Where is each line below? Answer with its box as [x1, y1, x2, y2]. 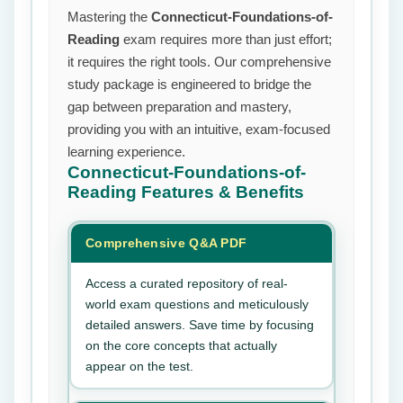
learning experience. [67, 144, 185, 159]
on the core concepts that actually [85, 338, 277, 353]
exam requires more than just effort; [120, 31, 332, 47]
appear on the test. [85, 359, 193, 373]
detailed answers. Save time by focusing [85, 318, 314, 332]
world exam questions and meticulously [85, 297, 309, 311]
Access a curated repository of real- [85, 276, 288, 291]
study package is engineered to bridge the [67, 76, 311, 92]
